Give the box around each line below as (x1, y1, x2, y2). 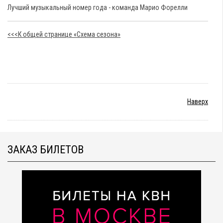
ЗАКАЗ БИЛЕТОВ (7, 143, 84, 156)
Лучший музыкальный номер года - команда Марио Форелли (7, 3, 188, 11)
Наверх (187, 98, 208, 106)
